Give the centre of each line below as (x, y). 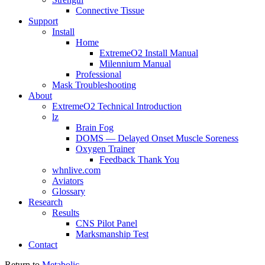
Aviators (68, 181)
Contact (43, 245)
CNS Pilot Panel (106, 223)
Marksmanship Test (112, 234)
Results (66, 213)
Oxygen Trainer (105, 149)
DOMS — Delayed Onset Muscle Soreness (157, 138)
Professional (98, 74)
